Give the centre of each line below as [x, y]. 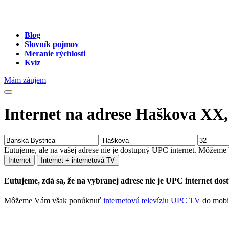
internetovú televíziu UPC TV [152, 201]
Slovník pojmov [52, 44]
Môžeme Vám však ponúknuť [54, 201]
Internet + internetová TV [78, 160]
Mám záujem [25, 80]
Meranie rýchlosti [55, 53]
